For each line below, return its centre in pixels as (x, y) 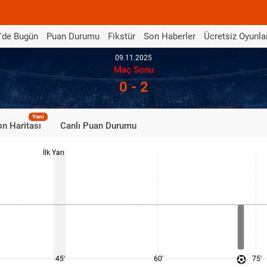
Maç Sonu (133, 70)
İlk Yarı (54, 153)
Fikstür (122, 36)
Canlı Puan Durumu (98, 126)
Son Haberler (170, 36)
